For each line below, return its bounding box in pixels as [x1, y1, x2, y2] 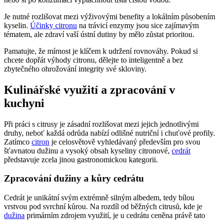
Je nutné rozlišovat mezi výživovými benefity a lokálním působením [4, 12, 215, 21]
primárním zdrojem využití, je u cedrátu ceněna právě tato [25, 211, 205, 220]
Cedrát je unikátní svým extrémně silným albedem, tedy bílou [4, 193, 194, 202]
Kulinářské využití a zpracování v [4, 83, 175, 96]
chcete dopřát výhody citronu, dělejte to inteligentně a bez [4, 55, 183, 64]
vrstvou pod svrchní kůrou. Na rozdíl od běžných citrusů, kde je [4, 202, 202, 211]
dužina [4, 211, 25, 220]
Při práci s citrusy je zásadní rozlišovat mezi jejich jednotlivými [4, 119, 199, 128]
